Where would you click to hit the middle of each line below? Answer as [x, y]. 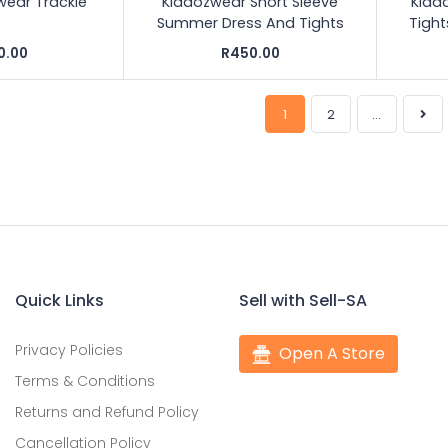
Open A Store [332, 353]
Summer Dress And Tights [250, 22]
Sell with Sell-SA [303, 300]
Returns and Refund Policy [107, 411]
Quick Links [59, 300]
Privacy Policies [69, 349]
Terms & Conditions [85, 380]
